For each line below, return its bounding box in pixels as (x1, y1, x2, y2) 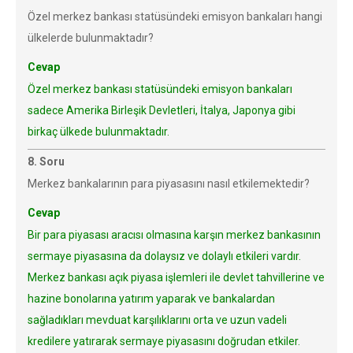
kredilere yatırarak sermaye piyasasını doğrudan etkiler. (28, 335, 300, 347)
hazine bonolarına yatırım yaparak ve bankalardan (28, 292, 275, 305)
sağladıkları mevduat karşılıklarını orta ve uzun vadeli (28, 314, 287, 326)
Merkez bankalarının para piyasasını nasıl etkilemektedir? (28, 177, 310, 190)
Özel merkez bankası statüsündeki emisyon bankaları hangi (28, 10, 322, 23)
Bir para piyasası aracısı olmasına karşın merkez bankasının (28, 229, 321, 241)
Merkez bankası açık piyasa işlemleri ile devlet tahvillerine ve (28, 271, 325, 284)
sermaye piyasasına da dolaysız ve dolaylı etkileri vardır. (28, 250, 301, 262)
